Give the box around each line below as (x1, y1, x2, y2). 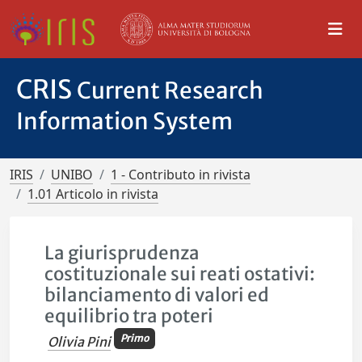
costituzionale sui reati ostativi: (44, 263, 316, 285)
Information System (16, 107, 233, 136)
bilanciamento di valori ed (44, 284, 270, 306)
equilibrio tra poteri (44, 305, 214, 327)
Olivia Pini (48, 334, 112, 351)
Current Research (77, 76, 263, 105)
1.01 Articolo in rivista (27, 185, 158, 203)
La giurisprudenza (44, 242, 200, 264)
